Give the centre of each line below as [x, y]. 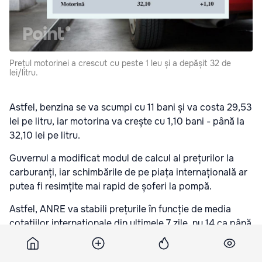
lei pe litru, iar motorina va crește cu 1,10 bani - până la [127, 122]
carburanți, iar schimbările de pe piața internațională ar [128, 173]
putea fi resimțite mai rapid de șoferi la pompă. [111, 187]
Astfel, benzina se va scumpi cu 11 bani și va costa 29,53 [131, 108]
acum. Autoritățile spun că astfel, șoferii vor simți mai [124, 237]
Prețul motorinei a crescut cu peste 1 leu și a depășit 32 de [120, 63]
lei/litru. [24, 73]
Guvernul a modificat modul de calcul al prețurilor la [122, 158]
